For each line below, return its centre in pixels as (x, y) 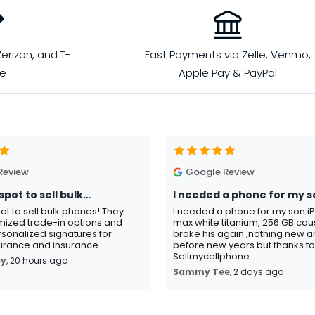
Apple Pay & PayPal (227, 73)
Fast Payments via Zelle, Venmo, (227, 55)
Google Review (220, 172)
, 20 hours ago (37, 261)
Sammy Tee (201, 272)
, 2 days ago (257, 272)
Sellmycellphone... (214, 257)
